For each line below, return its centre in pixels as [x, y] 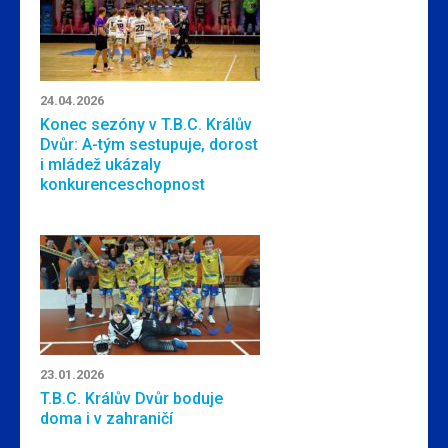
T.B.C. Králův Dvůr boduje [131, 398]
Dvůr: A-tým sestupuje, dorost [149, 144]
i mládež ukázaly [100, 164]
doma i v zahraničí [106, 418]
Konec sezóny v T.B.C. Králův [146, 124]
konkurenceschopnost [122, 184]
